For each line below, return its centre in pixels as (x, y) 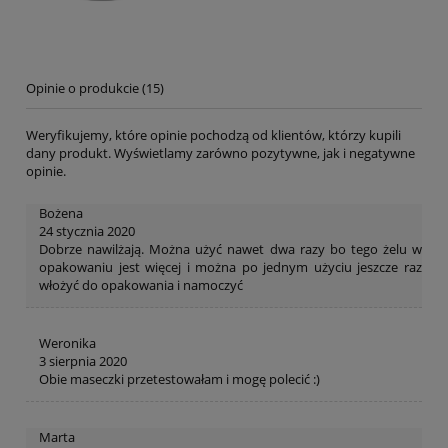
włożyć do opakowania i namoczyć (141, 285)
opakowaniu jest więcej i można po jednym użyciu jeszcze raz (230, 267)
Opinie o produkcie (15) (95, 88)
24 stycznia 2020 (87, 231)
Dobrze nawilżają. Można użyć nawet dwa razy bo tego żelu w (230, 249)
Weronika (67, 343)
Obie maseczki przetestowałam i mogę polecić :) (179, 379)
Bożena (61, 213)
